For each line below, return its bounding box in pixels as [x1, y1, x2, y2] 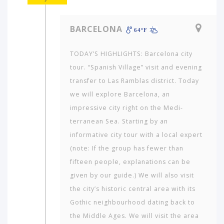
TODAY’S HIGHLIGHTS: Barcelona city [70, 49, 192, 58]
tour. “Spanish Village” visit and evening [70, 62, 202, 71]
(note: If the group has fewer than [70, 143, 183, 152]
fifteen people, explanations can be [70, 157, 190, 166]
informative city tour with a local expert [70, 130, 202, 139]
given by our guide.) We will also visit [70, 170, 194, 179]
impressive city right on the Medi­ [70, 103, 182, 112]
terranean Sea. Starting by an [70, 116, 168, 125]
